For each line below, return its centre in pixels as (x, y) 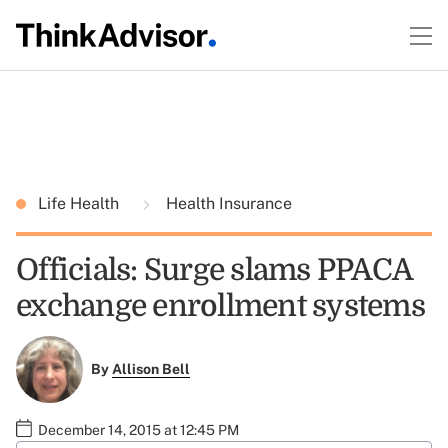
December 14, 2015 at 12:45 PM (138, 429)
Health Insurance (227, 203)
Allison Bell (150, 369)
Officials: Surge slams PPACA (214, 270)
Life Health (80, 203)
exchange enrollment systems (220, 306)
